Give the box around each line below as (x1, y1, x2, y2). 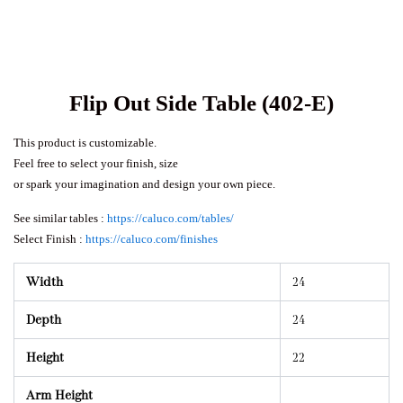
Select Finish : (13, 232, 85, 246)
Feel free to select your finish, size (13, 157, 178, 171)
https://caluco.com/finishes (85, 232, 218, 246)
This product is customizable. (13, 136, 157, 150)
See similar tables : (13, 211, 107, 226)
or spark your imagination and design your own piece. (13, 177, 275, 192)
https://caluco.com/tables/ (107, 211, 234, 226)
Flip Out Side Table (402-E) (69, 91, 334, 116)
